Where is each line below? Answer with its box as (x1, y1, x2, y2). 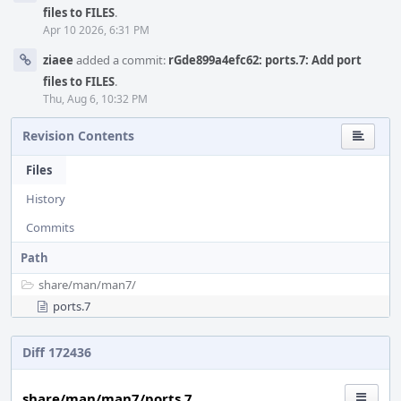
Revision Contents (22, 127, 134, 144)
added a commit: (73, 52, 168, 68)
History (26, 191, 65, 207)
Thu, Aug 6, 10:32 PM (43, 91, 148, 107)
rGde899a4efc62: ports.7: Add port (168, 52, 362, 68)
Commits (26, 219, 74, 235)
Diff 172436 (22, 344, 91, 361)
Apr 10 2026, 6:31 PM (43, 22, 149, 38)
